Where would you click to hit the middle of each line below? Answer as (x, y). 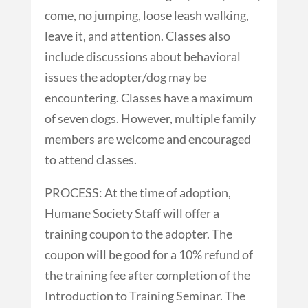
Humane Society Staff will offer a (132, 213)
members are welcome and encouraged (147, 139)
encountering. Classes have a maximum (148, 97)
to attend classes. (90, 159)
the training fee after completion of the (147, 275)
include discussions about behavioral (142, 56)
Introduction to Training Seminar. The (145, 295)
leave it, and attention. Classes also (137, 35)
